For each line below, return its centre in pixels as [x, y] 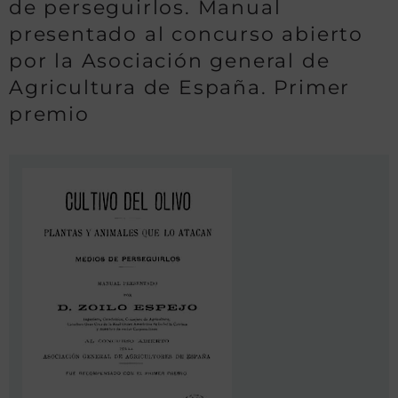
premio [49, 114]
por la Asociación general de [170, 61]
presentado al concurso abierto [186, 34]
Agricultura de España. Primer [180, 88]
